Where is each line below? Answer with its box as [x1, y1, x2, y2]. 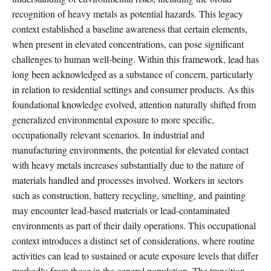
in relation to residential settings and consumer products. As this [12, 82, 254, 96]
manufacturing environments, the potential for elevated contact [12, 143, 249, 156]
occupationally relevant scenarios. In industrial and [12, 128, 204, 141]
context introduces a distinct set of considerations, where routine [12, 233, 255, 247]
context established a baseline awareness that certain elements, [12, 22, 247, 35]
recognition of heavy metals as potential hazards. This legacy [12, 7, 243, 20]
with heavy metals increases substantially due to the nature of [12, 158, 244, 171]
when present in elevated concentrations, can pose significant [12, 37, 244, 50]
